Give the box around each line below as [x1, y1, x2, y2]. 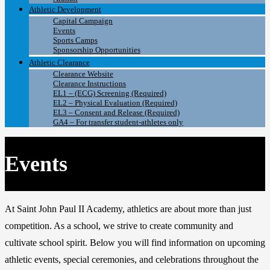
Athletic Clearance [29, 58, 90, 67]
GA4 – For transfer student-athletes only [53, 118, 183, 127]
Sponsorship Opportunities [53, 45, 140, 55]
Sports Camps [53, 36, 98, 45]
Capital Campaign [53, 16, 113, 26]
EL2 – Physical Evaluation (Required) [53, 98, 177, 108]
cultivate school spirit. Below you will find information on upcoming [5, 237, 265, 248]
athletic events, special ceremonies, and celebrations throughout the [5, 254, 259, 265]
